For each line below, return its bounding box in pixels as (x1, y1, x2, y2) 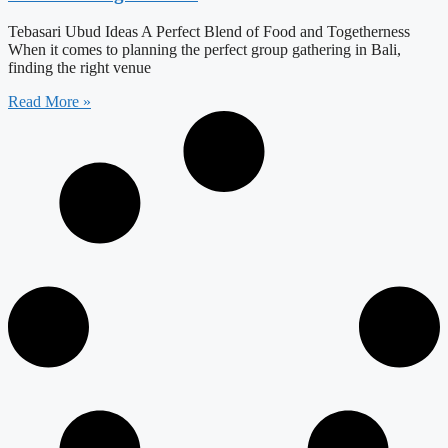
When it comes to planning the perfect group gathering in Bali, (8, 41, 401, 59)
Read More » (8, 93, 91, 111)
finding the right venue (8, 59, 151, 77)
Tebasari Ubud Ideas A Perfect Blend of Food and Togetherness (8, 23, 410, 41)
